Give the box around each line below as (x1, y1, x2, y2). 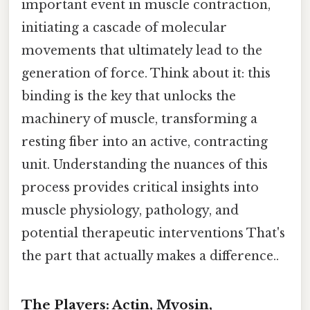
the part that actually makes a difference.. (21, 248, 279, 264)
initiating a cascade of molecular (21, 19, 227, 35)
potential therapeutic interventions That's (21, 225, 285, 241)
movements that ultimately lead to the (21, 42, 262, 58)
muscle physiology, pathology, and (21, 202, 239, 218)
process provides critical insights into (21, 179, 259, 195)
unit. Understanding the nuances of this (21, 156, 268, 172)
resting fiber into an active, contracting (21, 134, 268, 149)
